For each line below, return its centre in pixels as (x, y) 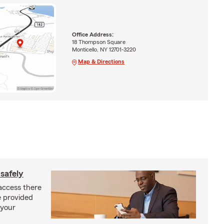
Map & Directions (101, 61)
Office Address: (92, 34)
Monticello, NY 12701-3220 (104, 49)
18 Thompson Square (98, 42)
